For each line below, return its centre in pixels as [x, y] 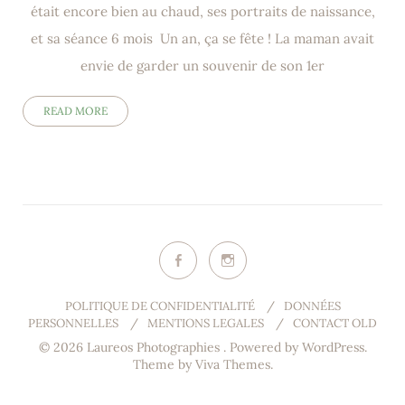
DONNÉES [312, 306]
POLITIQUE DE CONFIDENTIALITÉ [160, 306]
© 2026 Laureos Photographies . [134, 348]
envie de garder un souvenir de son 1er [202, 66]
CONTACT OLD [335, 324]
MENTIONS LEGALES [206, 324]
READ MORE [75, 111]
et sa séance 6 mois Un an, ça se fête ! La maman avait [202, 39]
